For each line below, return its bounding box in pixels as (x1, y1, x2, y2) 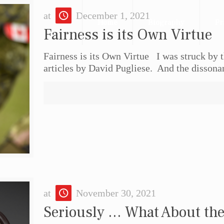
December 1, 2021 (76, 10, 150, 21)
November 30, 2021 (76, 187, 156, 198)
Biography (148, 17, 184, 27)
